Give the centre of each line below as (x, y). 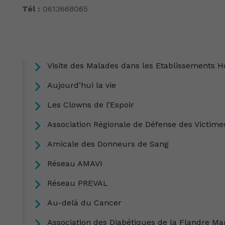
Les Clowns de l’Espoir (91, 105)
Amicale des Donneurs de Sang (108, 144)
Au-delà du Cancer (84, 203)
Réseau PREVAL (78, 183)
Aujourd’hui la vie (82, 85)
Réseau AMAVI (75, 163)
